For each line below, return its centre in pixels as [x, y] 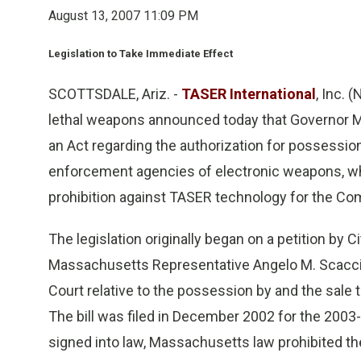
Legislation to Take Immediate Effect [141, 54]
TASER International [249, 94]
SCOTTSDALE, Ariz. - [115, 94]
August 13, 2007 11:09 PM [123, 16]
